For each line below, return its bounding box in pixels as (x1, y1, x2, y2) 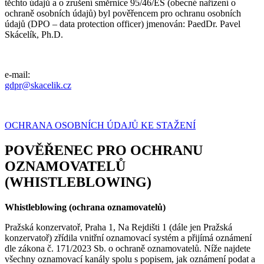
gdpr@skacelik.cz (5, 80, 71, 91)
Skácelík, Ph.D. (5, 29, 63, 40)
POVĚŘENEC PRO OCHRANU (5, 143, 203, 159)
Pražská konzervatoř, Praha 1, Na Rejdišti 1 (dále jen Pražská (5, 222, 232, 233)
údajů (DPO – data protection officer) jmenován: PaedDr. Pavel (5, 19, 240, 29)
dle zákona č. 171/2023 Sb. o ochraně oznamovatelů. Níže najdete (5, 243, 250, 254)
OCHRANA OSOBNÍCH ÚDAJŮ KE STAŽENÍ (5, 120, 196, 131)
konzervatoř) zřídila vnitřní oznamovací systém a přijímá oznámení (5, 233, 252, 243)
